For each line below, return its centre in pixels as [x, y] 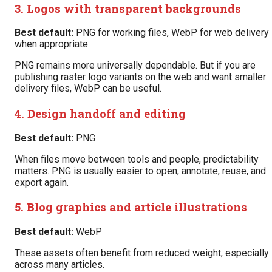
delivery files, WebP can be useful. [88, 89]
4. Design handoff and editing [100, 114]
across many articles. [59, 265]
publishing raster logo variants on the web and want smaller [140, 77]
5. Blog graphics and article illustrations [131, 207]
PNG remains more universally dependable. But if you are [135, 66]
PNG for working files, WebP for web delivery [171, 33]
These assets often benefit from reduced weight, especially [142, 253]
